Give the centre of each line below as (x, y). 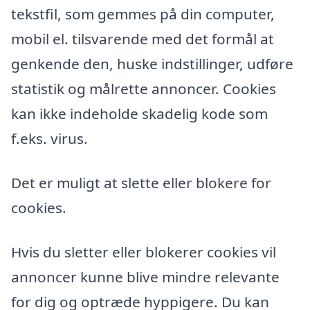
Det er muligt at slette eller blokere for (141, 182)
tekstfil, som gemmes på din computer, (143, 14)
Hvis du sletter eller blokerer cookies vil (144, 252)
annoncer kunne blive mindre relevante (145, 276)
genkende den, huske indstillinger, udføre (152, 64)
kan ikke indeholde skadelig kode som (139, 114)
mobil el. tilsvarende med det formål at (143, 39)
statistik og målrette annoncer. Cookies (144, 89)
